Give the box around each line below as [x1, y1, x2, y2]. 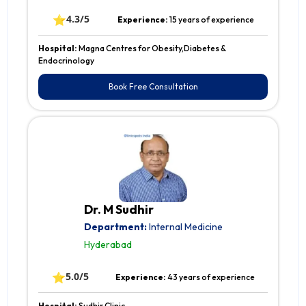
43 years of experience [167, 272, 255, 283]
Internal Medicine [146, 221, 223, 234]
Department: [83, 221, 147, 234]
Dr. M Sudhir [83, 201, 154, 218]
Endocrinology [38, 55, 94, 66]
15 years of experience [169, 14, 254, 25]
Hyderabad [83, 238, 132, 251]
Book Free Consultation [108, 81, 198, 92]
